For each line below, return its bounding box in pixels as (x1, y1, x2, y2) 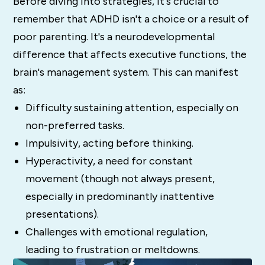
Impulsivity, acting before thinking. (25, 136, 193, 150)
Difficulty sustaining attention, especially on (25, 101, 238, 114)
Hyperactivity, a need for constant (25, 154, 193, 167)
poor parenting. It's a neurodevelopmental (13, 30, 215, 43)
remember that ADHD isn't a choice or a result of (13, 12, 250, 25)
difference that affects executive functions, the (13, 47, 247, 61)
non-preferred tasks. (25, 118, 124, 132)
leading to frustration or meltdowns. (25, 243, 200, 256)
